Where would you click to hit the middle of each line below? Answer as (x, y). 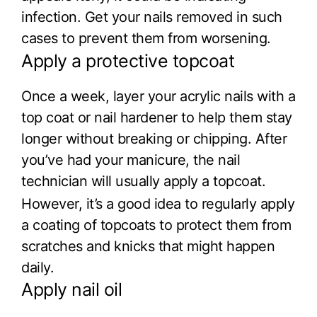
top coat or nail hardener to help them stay (157, 117)
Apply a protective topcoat (128, 60)
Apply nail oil (71, 290)
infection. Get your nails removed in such (152, 17)
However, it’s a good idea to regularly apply (158, 203)
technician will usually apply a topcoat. (143, 181)
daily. (38, 267)
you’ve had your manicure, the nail (131, 160)
